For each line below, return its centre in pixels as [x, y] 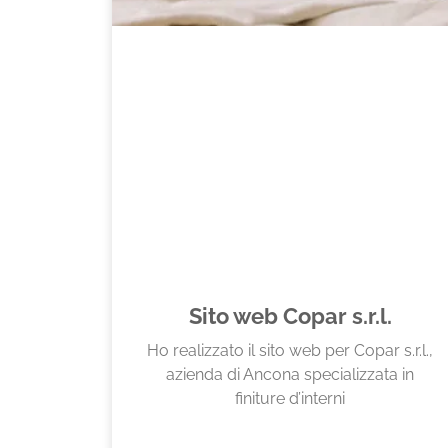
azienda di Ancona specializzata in [290, 375]
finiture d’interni [290, 399]
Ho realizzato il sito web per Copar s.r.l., [290, 351]
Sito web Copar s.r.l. [290, 317]
